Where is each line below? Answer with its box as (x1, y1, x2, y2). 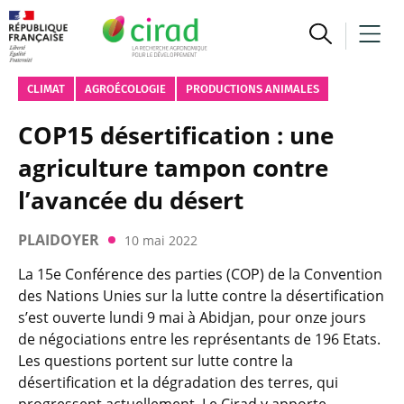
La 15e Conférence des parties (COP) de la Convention (18, 264, 382, 284)
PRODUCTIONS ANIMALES (186, 82, 319, 96)
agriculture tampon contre (18, 151, 328, 184)
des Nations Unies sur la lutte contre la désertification (18, 286, 384, 306)
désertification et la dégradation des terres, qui (18, 372, 338, 392)
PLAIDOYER (18, 230, 99, 250)
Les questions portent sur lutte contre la (18, 351, 293, 371)
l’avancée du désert (18, 184, 243, 216)
